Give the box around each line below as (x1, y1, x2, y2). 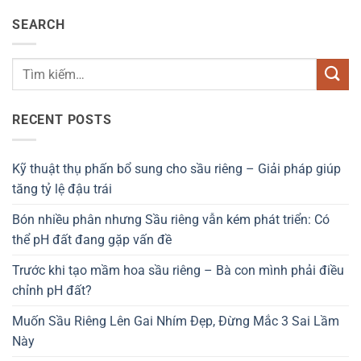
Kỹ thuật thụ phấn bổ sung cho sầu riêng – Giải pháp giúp (12, 160, 341, 176)
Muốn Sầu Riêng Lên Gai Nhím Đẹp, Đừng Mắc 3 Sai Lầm (12, 313, 339, 329)
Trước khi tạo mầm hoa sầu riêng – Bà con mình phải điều (12, 262, 344, 278)
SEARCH (12, 16, 65, 32)
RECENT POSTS (12, 112, 112, 128)
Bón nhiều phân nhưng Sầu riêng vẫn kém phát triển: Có (12, 211, 330, 227)
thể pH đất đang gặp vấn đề (12, 231, 172, 247)
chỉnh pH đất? (12, 282, 92, 298)
